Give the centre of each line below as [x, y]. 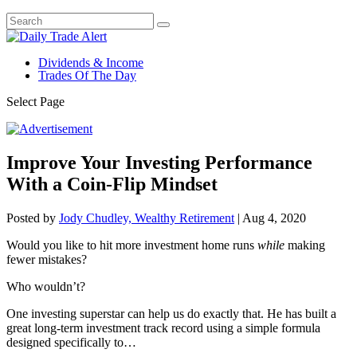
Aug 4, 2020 [274, 218]
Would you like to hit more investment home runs [132, 245]
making [305, 245]
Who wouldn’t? [46, 286]
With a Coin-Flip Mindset [112, 184]
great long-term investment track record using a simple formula [163, 328]
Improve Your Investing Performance [159, 162]
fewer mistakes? [47, 259]
